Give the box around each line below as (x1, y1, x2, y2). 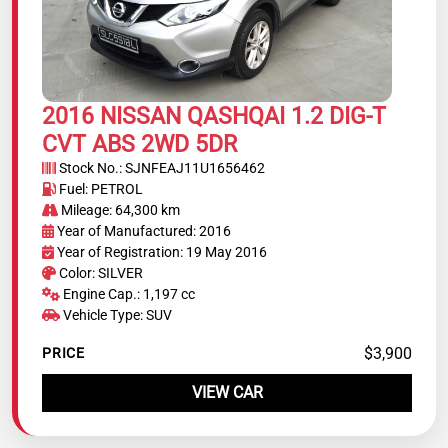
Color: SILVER (56, 264, 143, 281)
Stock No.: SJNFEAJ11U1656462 (56, 159, 265, 176)
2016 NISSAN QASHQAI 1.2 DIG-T (42, 101, 386, 130)
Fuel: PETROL (56, 180, 143, 197)
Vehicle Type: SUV (59, 306, 172, 323)
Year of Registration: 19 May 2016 (54, 243, 268, 260)
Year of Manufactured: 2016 (54, 222, 232, 239)
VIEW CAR (191, 382, 263, 402)
